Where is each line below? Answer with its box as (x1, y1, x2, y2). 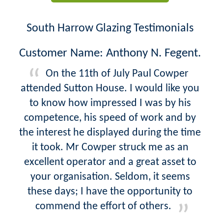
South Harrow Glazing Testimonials (27, 22, 193, 34)
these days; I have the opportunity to (27, 186, 192, 197)
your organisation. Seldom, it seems (30, 171, 190, 183)
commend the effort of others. (35, 200, 171, 212)
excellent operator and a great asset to (24, 156, 196, 168)
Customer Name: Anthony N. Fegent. (19, 47, 201, 59)
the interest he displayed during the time (19, 127, 201, 138)
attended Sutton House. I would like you (21, 82, 199, 94)
